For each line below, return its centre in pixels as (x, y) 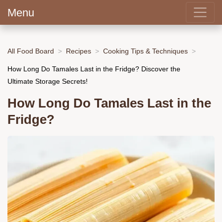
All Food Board (31, 51)
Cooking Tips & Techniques (145, 51)
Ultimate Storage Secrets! (48, 81)
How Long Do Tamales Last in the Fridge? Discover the (94, 69)
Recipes (79, 51)
